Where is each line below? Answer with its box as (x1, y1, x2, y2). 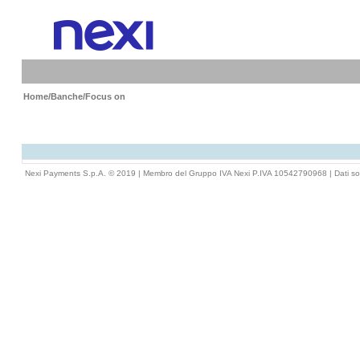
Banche (50, 92, 83, 101)
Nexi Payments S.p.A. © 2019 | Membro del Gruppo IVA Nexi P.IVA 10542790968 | (24, 169, 334, 178)
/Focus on (82, 92, 125, 101)
